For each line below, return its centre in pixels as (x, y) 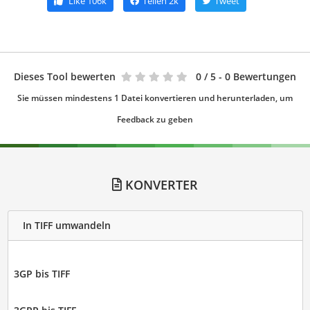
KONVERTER (160, 184)
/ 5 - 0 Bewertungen (250, 76)
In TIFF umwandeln (66, 226)
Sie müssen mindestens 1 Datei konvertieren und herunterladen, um (155, 98)
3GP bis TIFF (42, 273)
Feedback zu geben (155, 119)
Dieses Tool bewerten (65, 76)
